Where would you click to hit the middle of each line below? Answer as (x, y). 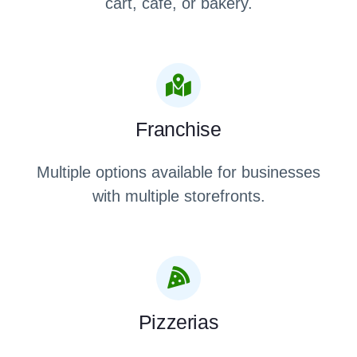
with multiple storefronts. (178, 196)
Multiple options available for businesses (178, 173)
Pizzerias (178, 322)
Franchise (178, 129)
